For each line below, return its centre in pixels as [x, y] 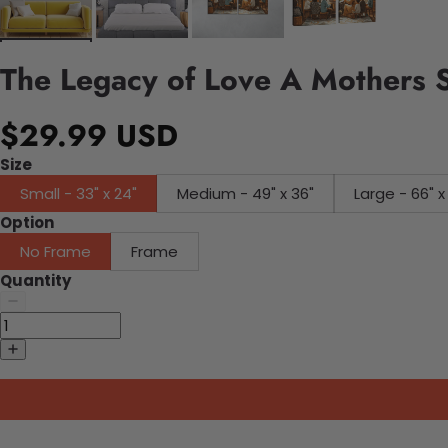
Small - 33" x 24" [78, 194]
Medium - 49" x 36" [245, 194]
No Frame [55, 252]
